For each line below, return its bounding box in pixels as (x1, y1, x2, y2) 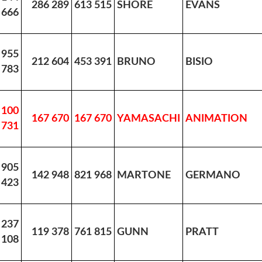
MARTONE (117, 170, 171, 181)
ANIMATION (185, 113, 247, 124)
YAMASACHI (117, 113, 180, 124)
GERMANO (185, 170, 240, 181)
